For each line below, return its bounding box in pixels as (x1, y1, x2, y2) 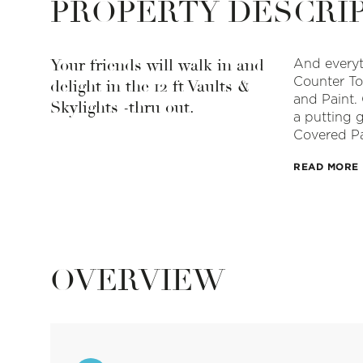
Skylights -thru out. (50, 97, 194, 117)
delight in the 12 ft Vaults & (50, 76, 250, 96)
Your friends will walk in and (50, 55, 264, 75)
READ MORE (293, 161, 359, 172)
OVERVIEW (50, 261, 225, 299)
